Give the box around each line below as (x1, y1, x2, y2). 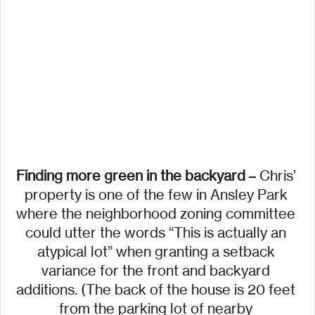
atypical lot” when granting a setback (37, 243, 278, 261)
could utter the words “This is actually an (25, 224, 290, 242)
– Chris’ (245, 167, 300, 185)
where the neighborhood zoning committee (16, 205, 299, 223)
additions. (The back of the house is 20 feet (16, 281, 299, 299)
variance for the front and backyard (41, 262, 274, 280)
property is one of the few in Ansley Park (24, 186, 291, 204)
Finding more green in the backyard (15, 167, 245, 185)
